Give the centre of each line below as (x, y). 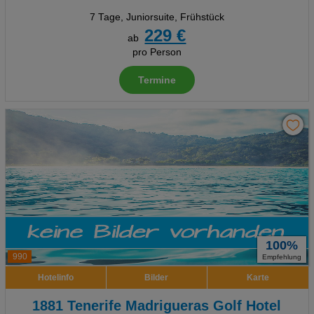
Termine (157, 80)
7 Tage (105, 17)
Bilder (157, 278)
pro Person (157, 52)
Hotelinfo (55, 278)
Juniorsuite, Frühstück (175, 17)
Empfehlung (282, 257)
